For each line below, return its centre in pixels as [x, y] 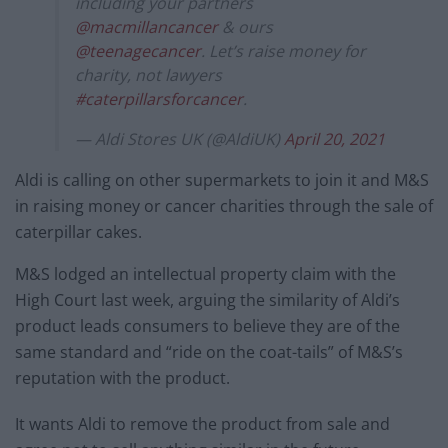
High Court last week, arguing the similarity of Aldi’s [207, 299]
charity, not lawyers [148, 74]
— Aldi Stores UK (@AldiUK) [179, 138]
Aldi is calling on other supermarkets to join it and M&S [222, 179]
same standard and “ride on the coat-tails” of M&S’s [209, 351]
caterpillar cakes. [78, 231]
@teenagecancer [138, 50]
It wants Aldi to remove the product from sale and [202, 423]
